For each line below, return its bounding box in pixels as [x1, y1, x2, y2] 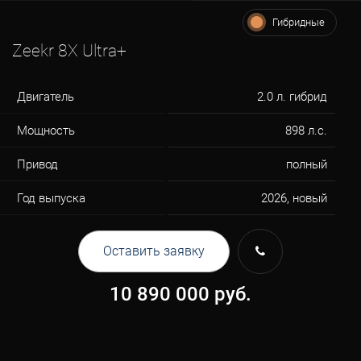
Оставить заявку [103, 243, 205, 259]
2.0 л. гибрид [256, 89, 327, 104]
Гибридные [272, 16, 325, 28]
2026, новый [260, 191, 327, 205]
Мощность [17, 123, 75, 138]
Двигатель [17, 89, 74, 104]
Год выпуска [17, 191, 85, 205]
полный [285, 157, 327, 172]
